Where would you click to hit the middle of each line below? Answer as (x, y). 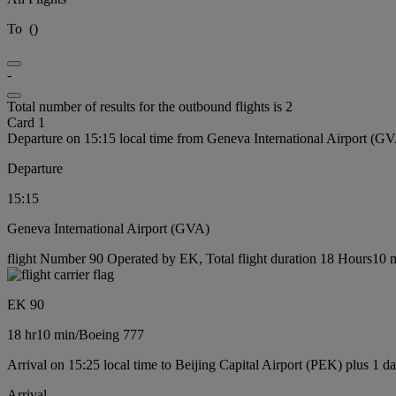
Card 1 (26, 122)
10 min (56, 334)
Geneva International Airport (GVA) (108, 228)
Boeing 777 (111, 334)
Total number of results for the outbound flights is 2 (150, 106)
